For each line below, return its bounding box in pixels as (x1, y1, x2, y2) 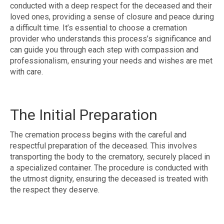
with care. (10, 67, 43, 77)
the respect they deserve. (10, 185, 99, 195)
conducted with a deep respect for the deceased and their (10, 1, 212, 11)
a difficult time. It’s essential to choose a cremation (10, 23, 187, 33)
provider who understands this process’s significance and (10, 34, 211, 44)
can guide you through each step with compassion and (10, 45, 198, 55)
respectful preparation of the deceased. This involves (10, 141, 197, 151)
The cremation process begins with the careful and (10, 130, 186, 140)
